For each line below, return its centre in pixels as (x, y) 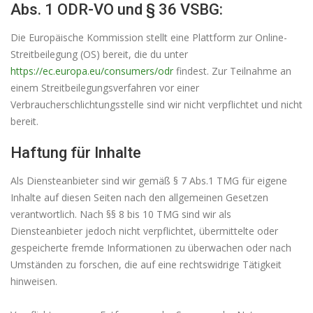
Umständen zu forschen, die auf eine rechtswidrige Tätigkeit (146, 264)
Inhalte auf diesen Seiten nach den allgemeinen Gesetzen (139, 197)
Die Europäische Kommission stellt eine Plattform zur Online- (149, 37)
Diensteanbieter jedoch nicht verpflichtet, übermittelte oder (144, 231)
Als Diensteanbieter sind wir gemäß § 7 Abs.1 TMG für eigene (149, 180)
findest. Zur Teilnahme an (232, 71)
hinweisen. (34, 281)
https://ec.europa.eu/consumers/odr (92, 71)
